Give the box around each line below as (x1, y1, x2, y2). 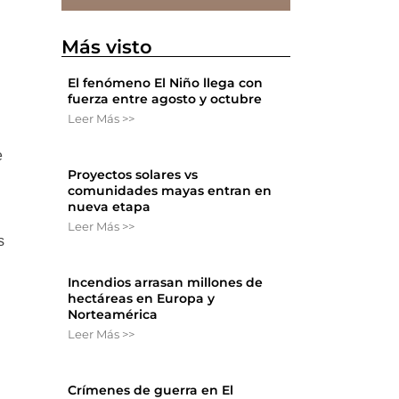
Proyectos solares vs (68, 167, 199, 183)
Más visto (61, 36, 153, 59)
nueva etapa (68, 199, 151, 216)
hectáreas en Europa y (68, 290, 216, 307)
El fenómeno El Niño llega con (68, 75, 264, 92)
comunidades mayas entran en (68, 183, 273, 199)
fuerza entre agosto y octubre (68, 91, 263, 108)
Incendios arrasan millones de (68, 274, 264, 291)
